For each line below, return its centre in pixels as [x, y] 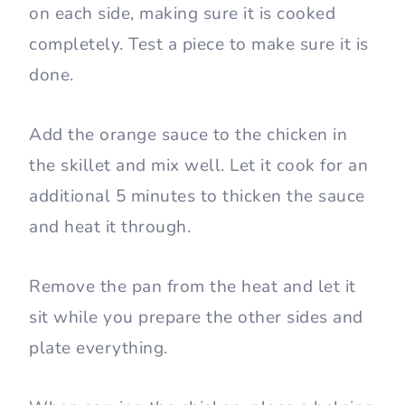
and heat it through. [113, 227]
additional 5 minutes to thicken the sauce [197, 197]
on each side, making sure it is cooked [182, 14]
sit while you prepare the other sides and [196, 318]
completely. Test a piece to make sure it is [199, 45]
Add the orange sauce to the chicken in [188, 135]
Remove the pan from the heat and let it [193, 287]
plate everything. [99, 348]
